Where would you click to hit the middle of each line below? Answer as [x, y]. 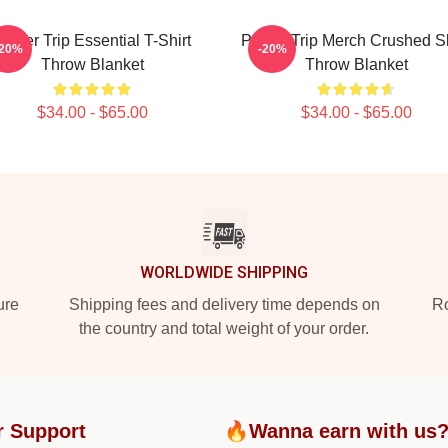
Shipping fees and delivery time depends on [224, 304]
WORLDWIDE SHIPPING [224, 272]
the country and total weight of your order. [224, 328]
